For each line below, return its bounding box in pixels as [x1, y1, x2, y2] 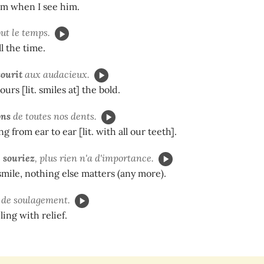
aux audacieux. [22, 68, 90, 81]
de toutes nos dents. [11, 110, 97, 122]
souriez [3, 151, 35, 164]
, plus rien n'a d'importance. [35, 151, 154, 164]
